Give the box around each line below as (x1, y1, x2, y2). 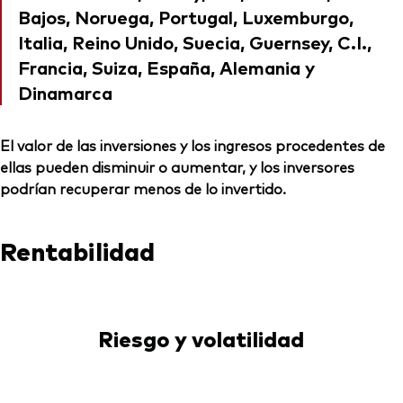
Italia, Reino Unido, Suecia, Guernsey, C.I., (18, 30, 372, 55)
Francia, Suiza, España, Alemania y (18, 55, 315, 80)
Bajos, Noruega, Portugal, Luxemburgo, (18, 4, 354, 30)
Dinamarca (18, 80, 112, 105)
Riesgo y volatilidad (98, 323, 305, 354)
